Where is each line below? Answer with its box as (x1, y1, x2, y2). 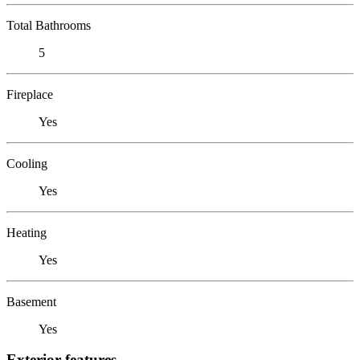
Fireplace (6, 87, 53, 101)
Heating (6, 225, 47, 239)
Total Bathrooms (6, 18, 91, 32)
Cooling (6, 156, 47, 170)
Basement (6, 294, 56, 309)
